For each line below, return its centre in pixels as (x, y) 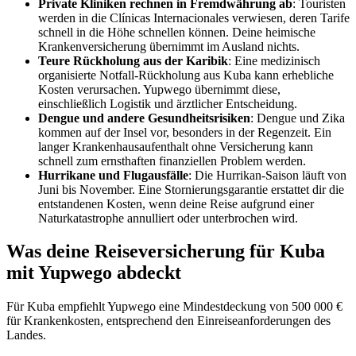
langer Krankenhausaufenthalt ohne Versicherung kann (176, 146)
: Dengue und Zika (298, 118)
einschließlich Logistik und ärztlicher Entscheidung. (168, 103)
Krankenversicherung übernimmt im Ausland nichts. (169, 46)
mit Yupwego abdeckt (94, 273)
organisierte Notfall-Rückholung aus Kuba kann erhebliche (186, 75)
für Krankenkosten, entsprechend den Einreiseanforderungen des (168, 321)
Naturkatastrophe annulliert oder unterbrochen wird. (168, 218)
